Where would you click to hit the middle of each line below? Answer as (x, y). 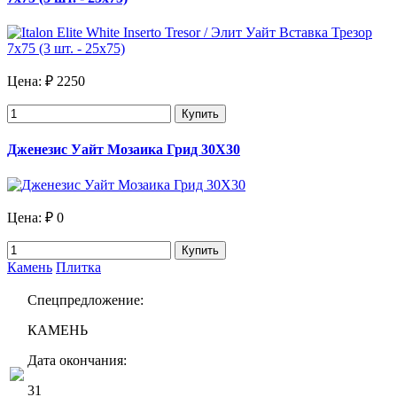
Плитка (78, 267)
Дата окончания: (77, 360)
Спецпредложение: (86, 300)
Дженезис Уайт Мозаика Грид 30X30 (124, 150)
